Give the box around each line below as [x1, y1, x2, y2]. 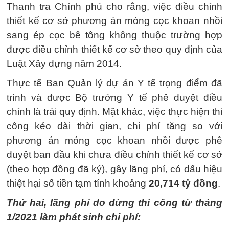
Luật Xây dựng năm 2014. [7, 58, 122, 69]
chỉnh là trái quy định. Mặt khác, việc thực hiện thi [7, 106, 222, 117]
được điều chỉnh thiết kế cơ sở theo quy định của [7, 44, 222, 55]
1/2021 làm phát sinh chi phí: [7, 212, 141, 222]
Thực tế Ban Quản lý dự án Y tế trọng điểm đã [7, 78, 222, 88]
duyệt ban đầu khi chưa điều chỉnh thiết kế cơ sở [7, 149, 222, 160]
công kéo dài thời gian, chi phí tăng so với [7, 121, 222, 131]
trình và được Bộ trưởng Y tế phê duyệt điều [7, 92, 222, 103]
